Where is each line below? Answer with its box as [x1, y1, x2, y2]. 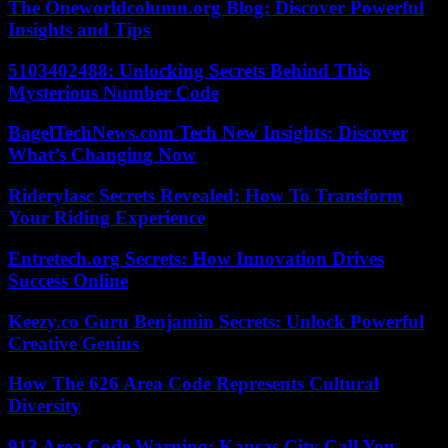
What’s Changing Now [8, 144, 196, 166]
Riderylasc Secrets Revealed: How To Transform [8, 185, 403, 207]
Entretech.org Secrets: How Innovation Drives [8, 247, 384, 269]
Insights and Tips [8, 19, 150, 41]
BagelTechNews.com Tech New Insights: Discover [8, 122, 408, 144]
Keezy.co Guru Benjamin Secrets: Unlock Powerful [8, 310, 424, 332]
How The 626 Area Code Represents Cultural [8, 373, 379, 395]
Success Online [8, 269, 128, 291]
